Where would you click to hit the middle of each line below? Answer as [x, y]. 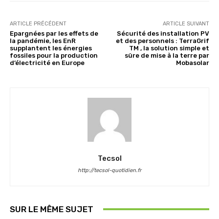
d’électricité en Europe [47, 63]
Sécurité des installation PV [163, 33]
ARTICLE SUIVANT [186, 23]
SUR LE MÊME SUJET [52, 209]
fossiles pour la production [54, 55]
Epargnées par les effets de [54, 33]
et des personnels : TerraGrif [162, 41]
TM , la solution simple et [169, 48]
